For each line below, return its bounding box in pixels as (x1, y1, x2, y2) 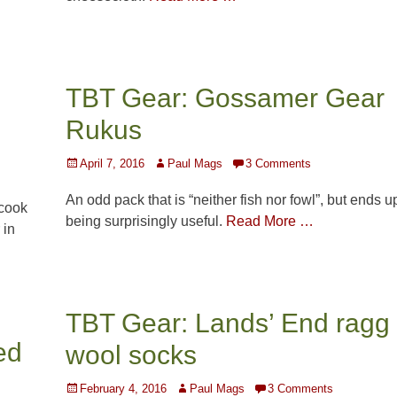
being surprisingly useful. (66, 214, 226, 230)
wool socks (66, 340, 197, 370)
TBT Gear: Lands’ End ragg (66, 308, 390, 339)
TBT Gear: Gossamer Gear (66, 83, 385, 113)
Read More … (226, 214, 314, 230)
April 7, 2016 (80, 157, 144, 171)
